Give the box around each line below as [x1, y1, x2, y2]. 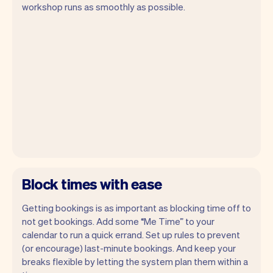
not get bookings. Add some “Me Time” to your [22, 214, 214, 227]
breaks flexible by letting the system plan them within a [22, 255, 248, 268]
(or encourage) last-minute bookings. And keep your [22, 241, 236, 254]
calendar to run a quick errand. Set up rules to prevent [22, 228, 240, 241]
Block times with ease [22, 174, 162, 193]
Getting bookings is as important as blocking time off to [22, 201, 251, 214]
